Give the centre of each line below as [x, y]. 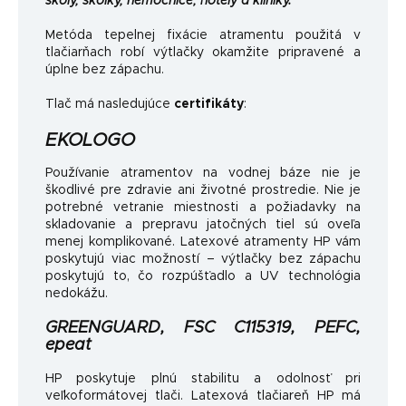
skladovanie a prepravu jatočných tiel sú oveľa [203, 225]
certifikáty [209, 104]
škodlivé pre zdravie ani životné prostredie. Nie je [203, 191]
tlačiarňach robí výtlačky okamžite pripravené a [203, 52]
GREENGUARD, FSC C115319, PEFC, [203, 329]
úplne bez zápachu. [105, 69]
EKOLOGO [90, 140]
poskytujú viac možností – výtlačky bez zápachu [203, 260]
